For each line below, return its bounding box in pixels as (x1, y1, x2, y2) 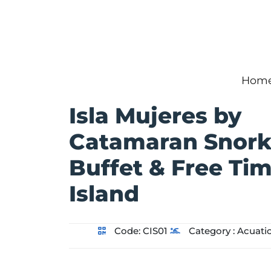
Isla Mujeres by (69, 102, 241, 129)
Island (69, 180, 139, 207)
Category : (186, 225, 237, 237)
